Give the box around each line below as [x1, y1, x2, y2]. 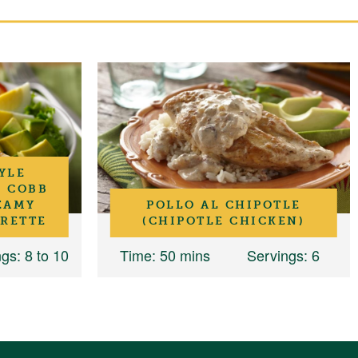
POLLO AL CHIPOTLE [146, 197, 301, 213]
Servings [246, 245, 304, 266]
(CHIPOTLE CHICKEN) [142, 213, 305, 229]
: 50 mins [151, 245, 210, 266]
